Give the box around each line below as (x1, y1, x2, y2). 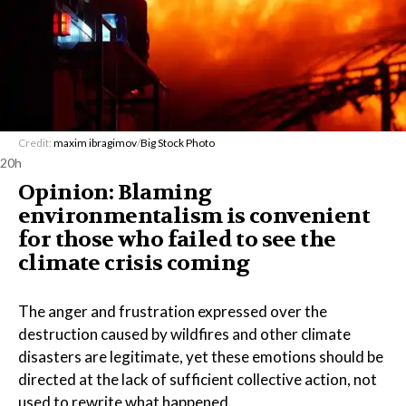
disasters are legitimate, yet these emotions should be (18, 347, 383, 366)
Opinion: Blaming (18, 179, 212, 207)
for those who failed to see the (18, 226, 336, 254)
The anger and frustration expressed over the (18, 302, 327, 321)
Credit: (18, 136, 53, 150)
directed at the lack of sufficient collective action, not (18, 370, 377, 389)
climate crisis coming (18, 249, 250, 277)
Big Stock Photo (140, 136, 215, 150)
